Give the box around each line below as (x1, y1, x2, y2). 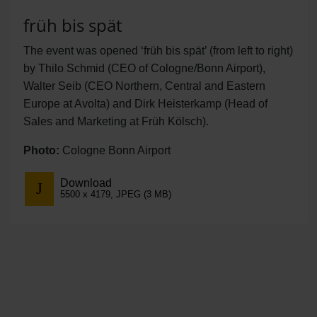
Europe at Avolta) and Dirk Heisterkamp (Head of (23, 97, 267, 110)
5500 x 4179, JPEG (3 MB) (59, 188, 171, 200)
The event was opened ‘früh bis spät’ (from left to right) (23, 44, 293, 57)
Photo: (23, 144, 59, 156)
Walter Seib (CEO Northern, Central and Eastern (23, 79, 265, 92)
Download (59, 176, 112, 189)
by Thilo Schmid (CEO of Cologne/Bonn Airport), (23, 62, 265, 74)
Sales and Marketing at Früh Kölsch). (23, 115, 209, 127)
